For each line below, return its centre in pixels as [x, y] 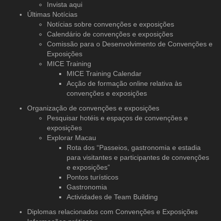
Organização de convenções [72, 108]
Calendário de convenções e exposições [110, 34]
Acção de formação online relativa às [124, 83]
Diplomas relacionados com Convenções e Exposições [112, 211]
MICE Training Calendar [104, 73]
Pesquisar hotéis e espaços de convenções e [117, 118]
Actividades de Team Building [112, 197]
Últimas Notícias [52, 14]
